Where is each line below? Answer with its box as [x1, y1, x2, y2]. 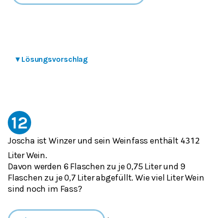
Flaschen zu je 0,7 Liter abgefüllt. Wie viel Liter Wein [8, 172, 204, 183]
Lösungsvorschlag [21, 54, 88, 64]
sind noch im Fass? [8, 183, 82, 194]
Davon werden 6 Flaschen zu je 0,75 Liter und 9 [8, 161, 186, 172]
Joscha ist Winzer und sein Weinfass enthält [8, 135, 181, 146]
